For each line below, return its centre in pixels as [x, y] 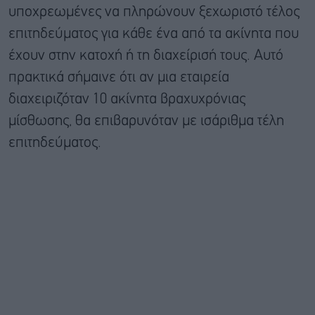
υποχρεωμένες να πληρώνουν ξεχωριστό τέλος [154, 13]
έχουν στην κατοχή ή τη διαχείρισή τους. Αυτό [146, 56]
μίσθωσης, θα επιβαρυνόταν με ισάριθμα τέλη [146, 122]
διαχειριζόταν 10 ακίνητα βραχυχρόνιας [127, 100]
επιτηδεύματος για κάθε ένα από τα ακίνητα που [154, 34]
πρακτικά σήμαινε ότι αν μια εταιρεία [119, 78]
